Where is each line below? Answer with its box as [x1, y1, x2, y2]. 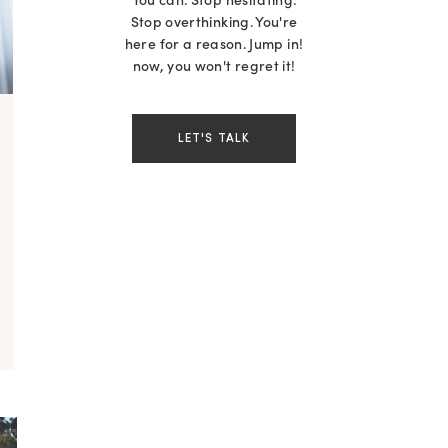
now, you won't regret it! [132, 57, 296, 75]
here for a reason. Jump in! [124, 35, 304, 53]
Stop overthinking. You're [130, 13, 298, 31]
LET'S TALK [177, 133, 251, 145]
